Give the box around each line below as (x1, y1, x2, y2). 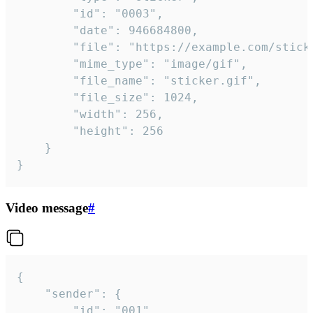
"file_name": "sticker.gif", (17, 73, 73, 87)
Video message (6, 200, 88, 215)
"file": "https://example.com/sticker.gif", (17, 40, 73, 54)
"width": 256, (17, 107, 73, 121)
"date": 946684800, (17, 23, 73, 37)
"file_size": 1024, (17, 90, 73, 104)
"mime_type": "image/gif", (17, 57, 73, 71)
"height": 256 (17, 124, 73, 138)
